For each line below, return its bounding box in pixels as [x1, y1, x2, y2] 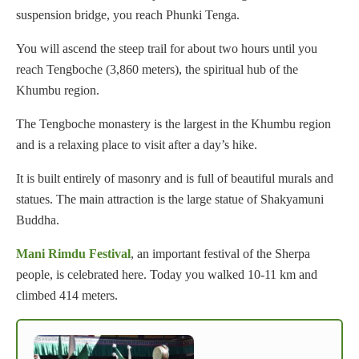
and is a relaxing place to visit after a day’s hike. [16, 138, 257, 152]
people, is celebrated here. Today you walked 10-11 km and [16, 268, 317, 282]
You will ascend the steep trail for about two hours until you [16, 42, 317, 56]
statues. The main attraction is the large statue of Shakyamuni [16, 192, 324, 207]
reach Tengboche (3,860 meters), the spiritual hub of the [16, 63, 298, 77]
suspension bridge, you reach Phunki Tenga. [16, 8, 240, 22]
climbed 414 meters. [16, 288, 118, 303]
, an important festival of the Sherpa [131, 247, 310, 261]
